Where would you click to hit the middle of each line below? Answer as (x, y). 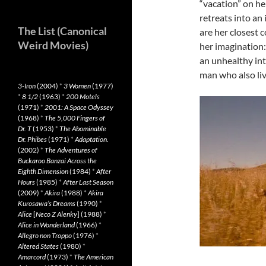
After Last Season (88, 182)
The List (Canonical (62, 31)
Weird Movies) (53, 45)
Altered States (38, 246)
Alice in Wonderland (46, 225)
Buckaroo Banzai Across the (57, 161)
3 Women (77, 86)
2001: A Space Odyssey (79, 107)
